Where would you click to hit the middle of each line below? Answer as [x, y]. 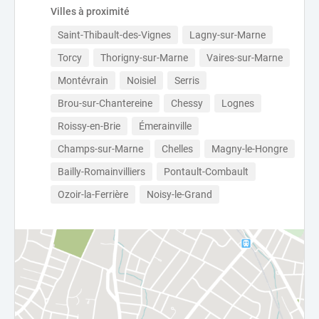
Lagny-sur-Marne [228, 35]
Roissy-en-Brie [89, 126]
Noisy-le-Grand [179, 194]
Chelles [177, 149]
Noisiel [141, 80]
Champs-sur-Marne [100, 149]
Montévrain [83, 80]
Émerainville [165, 126]
